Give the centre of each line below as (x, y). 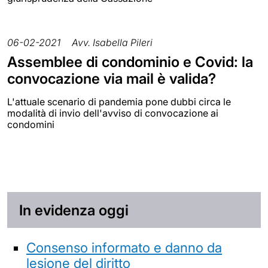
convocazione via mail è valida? (112, 79)
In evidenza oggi (74, 210)
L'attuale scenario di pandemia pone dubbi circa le (119, 102)
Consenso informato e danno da (124, 247)
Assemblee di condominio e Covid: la (130, 62)
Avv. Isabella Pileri (112, 43)
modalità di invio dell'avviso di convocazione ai (113, 113)
